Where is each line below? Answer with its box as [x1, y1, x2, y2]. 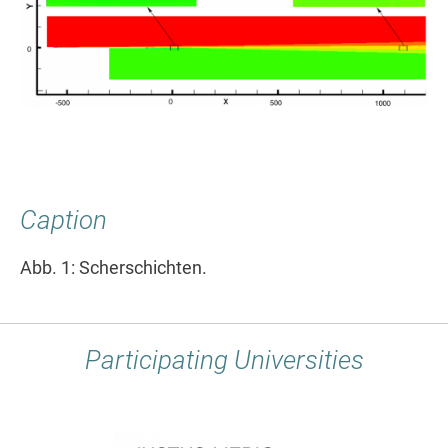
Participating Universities [84, 344, 364, 375]
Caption [20, 204, 107, 235]
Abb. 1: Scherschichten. [20, 257, 207, 278]
